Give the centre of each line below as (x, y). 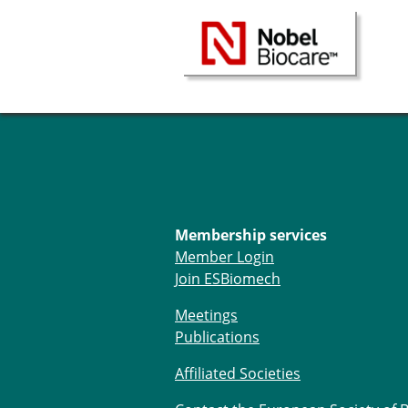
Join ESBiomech (228, 278)
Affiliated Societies (238, 373)
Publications (217, 337)
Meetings (206, 315)
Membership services (251, 235)
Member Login (224, 256)
